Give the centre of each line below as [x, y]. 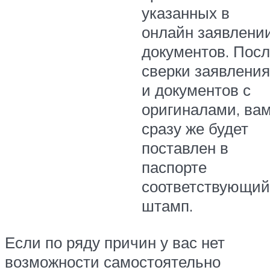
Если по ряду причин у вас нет [115, 243]
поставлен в [185, 148]
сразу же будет [195, 129]
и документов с [196, 90]
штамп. [167, 206]
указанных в [186, 13]
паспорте [174, 167]
